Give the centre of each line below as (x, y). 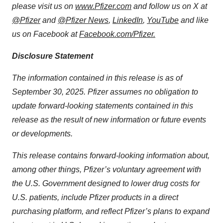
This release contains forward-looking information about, (111, 156)
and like (194, 20)
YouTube (163, 20)
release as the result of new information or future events (109, 120)
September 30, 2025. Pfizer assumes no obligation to (105, 92)
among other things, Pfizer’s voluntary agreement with (107, 170)
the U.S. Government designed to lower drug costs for (106, 184)
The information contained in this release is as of (97, 78)
